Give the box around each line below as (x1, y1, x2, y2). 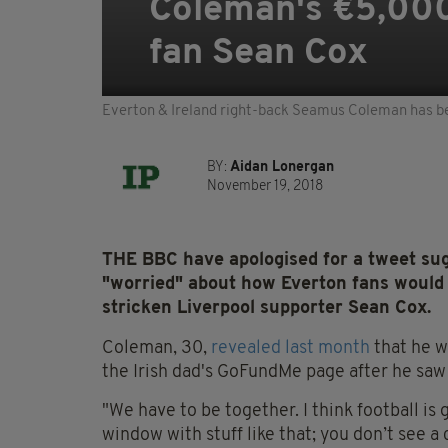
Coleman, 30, (102, 339, 211, 359)
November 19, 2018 (207, 179, 323, 195)
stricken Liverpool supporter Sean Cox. (102, 299, 431, 319)
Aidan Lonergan (230, 160, 334, 176)
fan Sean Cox (149, 36, 368, 73)
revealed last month (211, 339, 370, 359)
